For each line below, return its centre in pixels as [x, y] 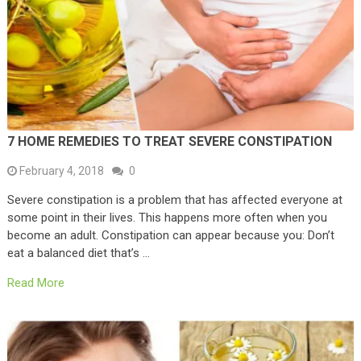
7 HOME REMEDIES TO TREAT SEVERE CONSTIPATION [169, 141]
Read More [35, 282]
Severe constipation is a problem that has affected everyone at [174, 199]
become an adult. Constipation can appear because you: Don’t [170, 235]
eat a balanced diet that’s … [78, 253]
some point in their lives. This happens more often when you [167, 217]
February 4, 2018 [61, 170]
